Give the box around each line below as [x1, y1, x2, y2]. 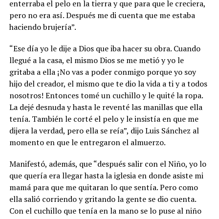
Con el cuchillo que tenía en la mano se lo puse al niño [9, 205, 201, 216]
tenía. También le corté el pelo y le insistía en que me [9, 113, 198, 124]
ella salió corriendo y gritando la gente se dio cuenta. [9, 194, 196, 204]
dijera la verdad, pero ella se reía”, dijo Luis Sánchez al [9, 125, 199, 136]
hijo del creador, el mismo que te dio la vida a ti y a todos [9, 78, 207, 89]
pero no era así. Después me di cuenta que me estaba [9, 10, 195, 21]
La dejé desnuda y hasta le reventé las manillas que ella [9, 102, 202, 112]
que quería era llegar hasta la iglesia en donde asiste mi [9, 170, 203, 181]
